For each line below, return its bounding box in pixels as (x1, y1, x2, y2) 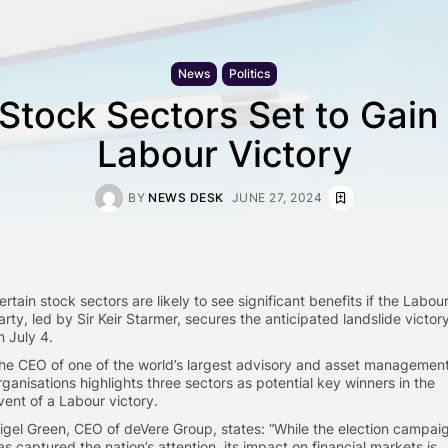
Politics (229, 65, 270, 81)
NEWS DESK (148, 189, 224, 205)
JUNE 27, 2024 (231, 189, 322, 205)
